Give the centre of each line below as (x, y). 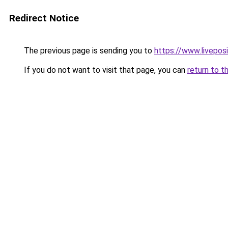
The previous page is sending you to (88, 51)
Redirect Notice (44, 18)
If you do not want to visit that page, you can (105, 70)
